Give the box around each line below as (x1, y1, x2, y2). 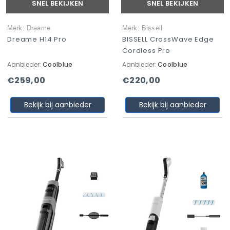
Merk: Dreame (7, 24, 50, 32)
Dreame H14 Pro (7, 34, 67, 44)
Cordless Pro (122, 46, 171, 55)
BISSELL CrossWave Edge (122, 34, 214, 44)
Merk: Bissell (122, 24, 163, 32)
